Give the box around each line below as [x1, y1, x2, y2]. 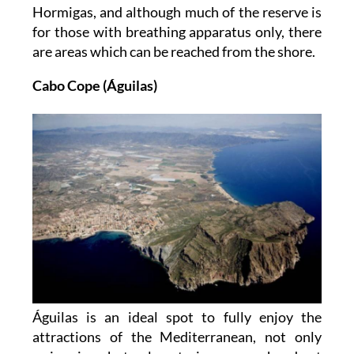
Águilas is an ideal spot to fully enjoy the [32, 308, 322, 326]
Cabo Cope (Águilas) [32, 77, 157, 95]
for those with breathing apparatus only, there [32, 23, 322, 41]
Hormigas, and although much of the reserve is [32, 3, 322, 21]
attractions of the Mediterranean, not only [32, 328, 322, 346]
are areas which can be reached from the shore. [32, 43, 318, 61]
